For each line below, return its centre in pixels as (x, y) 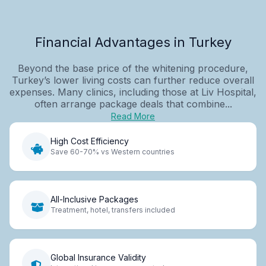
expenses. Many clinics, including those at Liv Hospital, (133, 92)
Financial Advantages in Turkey (133, 42)
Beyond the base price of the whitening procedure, (133, 68)
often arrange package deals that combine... (133, 104)
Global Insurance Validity (98, 258)
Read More (133, 116)
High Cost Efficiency (90, 141)
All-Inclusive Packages (94, 199)
